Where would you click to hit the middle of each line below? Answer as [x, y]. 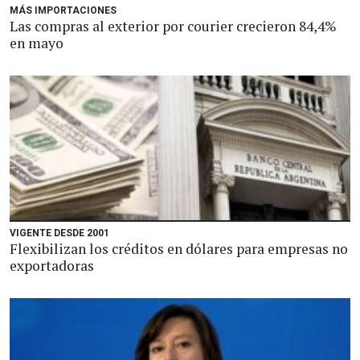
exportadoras [52, 266]
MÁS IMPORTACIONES [63, 10]
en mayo [37, 43]
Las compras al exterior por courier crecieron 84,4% [173, 26]
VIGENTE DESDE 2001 [59, 233]
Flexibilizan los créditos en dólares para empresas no [179, 249]
